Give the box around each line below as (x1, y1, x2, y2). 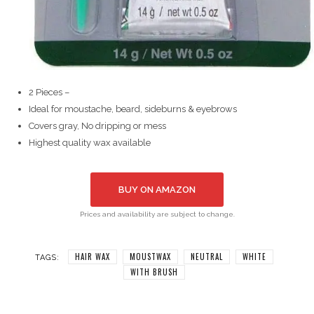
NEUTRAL (191, 251, 223, 263)
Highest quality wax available (29, 137, 151, 149)
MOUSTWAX (130, 251, 171, 263)
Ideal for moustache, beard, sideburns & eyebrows (29, 104, 237, 115)
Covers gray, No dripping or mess (29, 121, 166, 132)
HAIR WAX (75, 251, 110, 263)
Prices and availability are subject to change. (79, 210, 235, 219)
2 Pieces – (29, 87, 69, 98)
